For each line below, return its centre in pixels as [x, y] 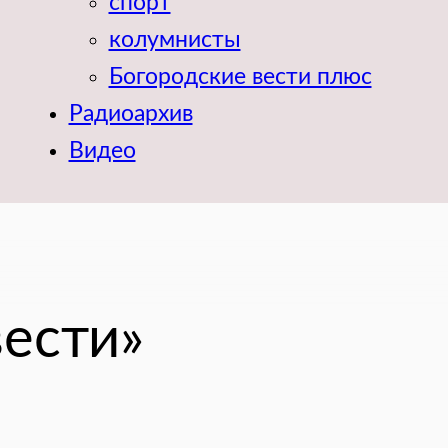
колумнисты [174, 39]
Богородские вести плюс [240, 76]
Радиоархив [130, 113]
